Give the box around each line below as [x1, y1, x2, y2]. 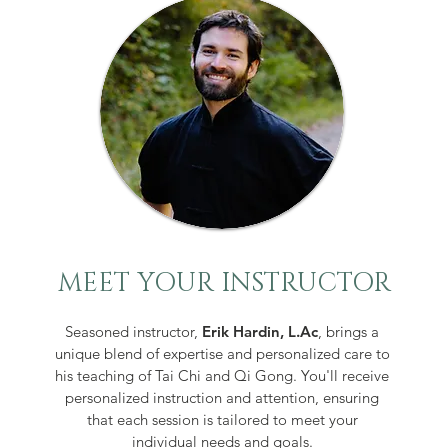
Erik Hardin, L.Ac [202, 321, 319, 341]
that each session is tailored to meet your [86, 409, 358, 429]
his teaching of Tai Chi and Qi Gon [55, 365, 285, 385]
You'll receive [301, 365, 390, 385]
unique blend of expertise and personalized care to [54, 343, 390, 363]
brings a [326, 321, 380, 341]
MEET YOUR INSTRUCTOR [57, 265, 391, 301]
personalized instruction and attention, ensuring [65, 387, 380, 407]
